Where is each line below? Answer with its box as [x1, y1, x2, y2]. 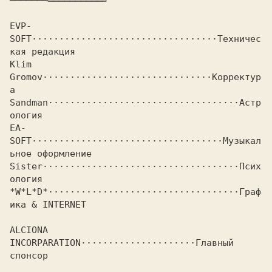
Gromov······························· [10, 72, 212, 83]
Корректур [212, 72, 261, 83]
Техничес [217, 33, 261, 44]
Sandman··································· [10, 97, 239, 108]
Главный [195, 237, 234, 248]
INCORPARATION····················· [10, 237, 195, 248]
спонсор [10, 250, 48, 261]
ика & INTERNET [10, 199, 86, 210]
